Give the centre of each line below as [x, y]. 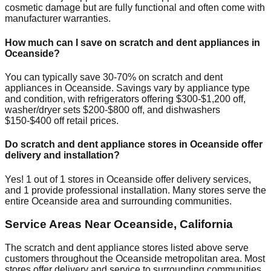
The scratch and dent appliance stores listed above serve [127, 247]
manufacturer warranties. [58, 19]
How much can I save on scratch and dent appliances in [132, 42]
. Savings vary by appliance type [181, 88]
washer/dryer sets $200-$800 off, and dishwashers [113, 110]
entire [18, 201]
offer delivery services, [202, 179]
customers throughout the [60, 258]
